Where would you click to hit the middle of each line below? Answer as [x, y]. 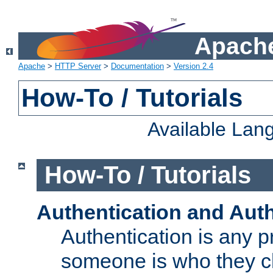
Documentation [137, 66]
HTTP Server [78, 66]
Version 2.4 [193, 66]
